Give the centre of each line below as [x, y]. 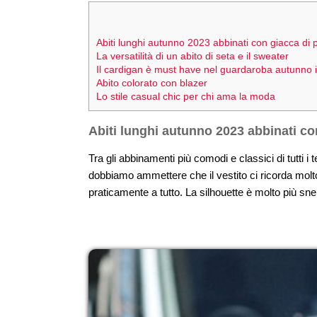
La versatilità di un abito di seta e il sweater [192, 56]
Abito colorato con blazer [152, 83]
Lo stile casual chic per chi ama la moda [186, 97]
